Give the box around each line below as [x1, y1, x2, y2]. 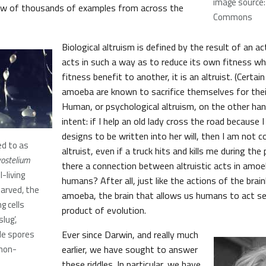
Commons [213, 10, 252, 24]
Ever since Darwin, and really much [62, 227, 198, 242]
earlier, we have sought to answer [62, 242, 198, 256]
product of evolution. [62, 203, 146, 217]
